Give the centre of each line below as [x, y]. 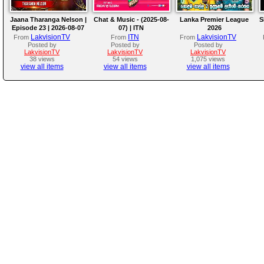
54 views [125, 59]
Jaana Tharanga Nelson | [48, 20]
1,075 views [208, 59]
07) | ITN [131, 28]
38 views [42, 59]
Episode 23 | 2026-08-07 [48, 28]
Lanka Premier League [214, 20]
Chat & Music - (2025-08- [131, 20]
